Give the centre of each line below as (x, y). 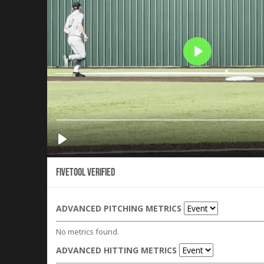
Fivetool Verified (85, 172)
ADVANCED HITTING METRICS (118, 250)
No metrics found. (88, 232)
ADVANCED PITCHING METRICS (120, 208)
